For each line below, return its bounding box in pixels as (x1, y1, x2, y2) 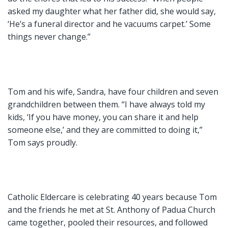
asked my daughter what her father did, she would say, (8, 6, 216, 17)
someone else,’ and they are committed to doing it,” (8, 124, 203, 135)
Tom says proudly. (8, 136, 81, 148)
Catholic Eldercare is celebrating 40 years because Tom (8, 191, 217, 203)
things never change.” (8, 31, 93, 43)
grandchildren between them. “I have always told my (8, 98, 205, 110)
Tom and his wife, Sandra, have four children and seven (8, 85, 218, 97)
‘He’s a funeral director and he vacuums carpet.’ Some (8, 18, 211, 30)
